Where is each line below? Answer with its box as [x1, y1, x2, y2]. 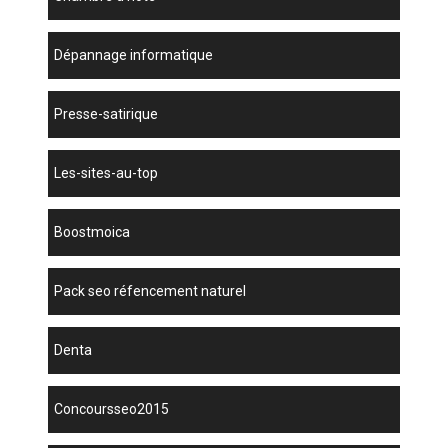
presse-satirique [63, 106, 159, 123]
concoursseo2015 [63, 401, 170, 418]
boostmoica [63, 224, 131, 241]
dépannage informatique [63, 47, 214, 64]
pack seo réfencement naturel [63, 283, 247, 300]
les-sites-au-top [61, 165, 159, 182]
